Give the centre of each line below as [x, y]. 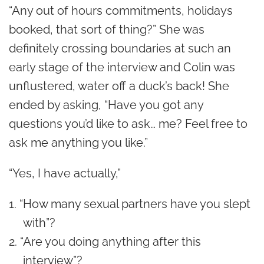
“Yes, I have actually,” [65, 173]
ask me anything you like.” [78, 143]
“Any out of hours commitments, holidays [121, 11]
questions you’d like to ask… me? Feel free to [128, 124]
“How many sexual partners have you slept [135, 204]
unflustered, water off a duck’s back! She [119, 86]
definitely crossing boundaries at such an [120, 48]
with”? [42, 223]
